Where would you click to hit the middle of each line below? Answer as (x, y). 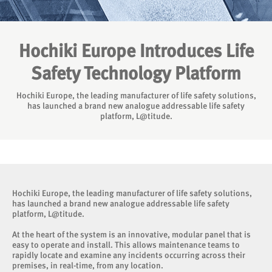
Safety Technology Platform (136, 73)
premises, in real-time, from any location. (88, 265)
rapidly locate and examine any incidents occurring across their (129, 255)
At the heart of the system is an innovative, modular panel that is (131, 234)
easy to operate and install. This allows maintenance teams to (126, 245)
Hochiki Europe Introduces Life (136, 51)
